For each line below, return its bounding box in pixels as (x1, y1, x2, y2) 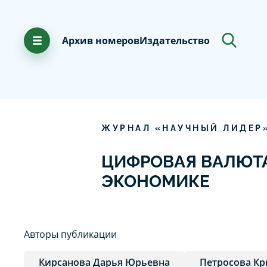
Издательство (139, 33, 210, 47)
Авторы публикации (24, 227, 117, 241)
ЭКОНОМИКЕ (101, 171, 210, 191)
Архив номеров (62, 33, 139, 47)
